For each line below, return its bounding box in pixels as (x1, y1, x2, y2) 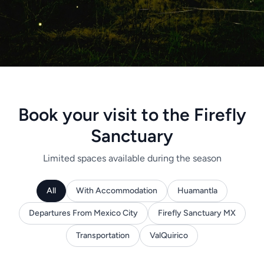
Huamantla (177, 186, 217, 196)
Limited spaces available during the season (42, 153, 222, 164)
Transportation (76, 230, 130, 240)
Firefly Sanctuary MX (157, 208, 236, 218)
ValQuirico (150, 230, 188, 240)
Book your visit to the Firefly (18, 104, 246, 126)
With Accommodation (76, 186, 157, 196)
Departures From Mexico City (28, 208, 138, 218)
